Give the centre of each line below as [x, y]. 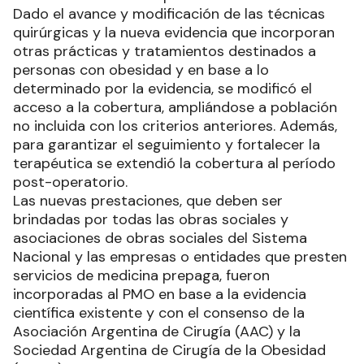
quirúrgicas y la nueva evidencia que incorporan [174, 33]
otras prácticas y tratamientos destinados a [165, 52]
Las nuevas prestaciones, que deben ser [148, 201]
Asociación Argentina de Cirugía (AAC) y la [157, 332]
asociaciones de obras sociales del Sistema [160, 238]
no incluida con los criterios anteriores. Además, [175, 126]
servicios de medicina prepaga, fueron [141, 276]
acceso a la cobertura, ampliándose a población [175, 108]
